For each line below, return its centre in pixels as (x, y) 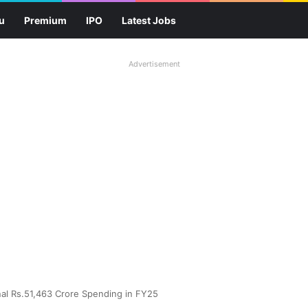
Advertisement (154, 64)
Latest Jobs (149, 20)
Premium (45, 20)
